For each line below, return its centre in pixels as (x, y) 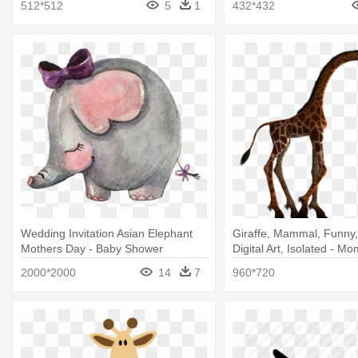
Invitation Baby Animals (79, 264)
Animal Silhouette (276, 264)
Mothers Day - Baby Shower (92, 249)
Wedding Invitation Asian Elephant (107, 234)
